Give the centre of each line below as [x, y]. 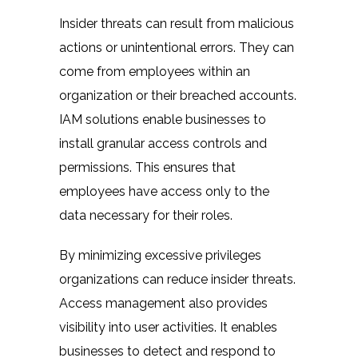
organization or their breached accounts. [178, 95]
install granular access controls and [163, 143]
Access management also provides [163, 303]
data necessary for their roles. [146, 215]
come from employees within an [155, 71]
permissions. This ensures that [147, 167]
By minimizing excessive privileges [160, 255]
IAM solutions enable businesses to [163, 119]
